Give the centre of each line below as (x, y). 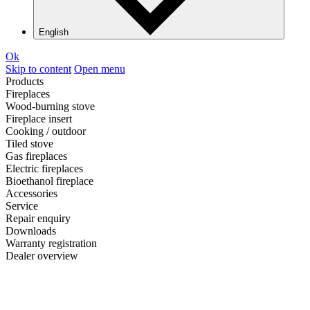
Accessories (31, 193)
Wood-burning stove (50, 106)
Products (25, 81)
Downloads (31, 231)
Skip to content (38, 69)
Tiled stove (29, 144)
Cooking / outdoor (46, 131)
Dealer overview (42, 256)
